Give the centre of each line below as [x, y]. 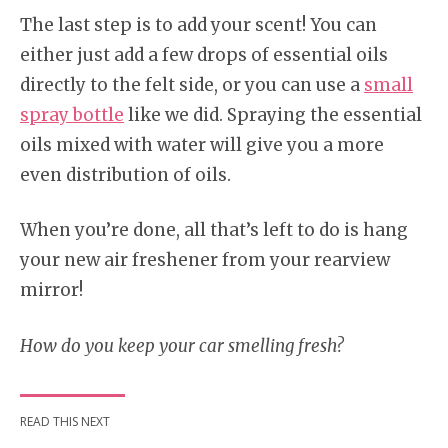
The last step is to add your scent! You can [198, 24]
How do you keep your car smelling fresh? [181, 345]
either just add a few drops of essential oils [204, 54]
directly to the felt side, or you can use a [192, 84]
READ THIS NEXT [65, 421]
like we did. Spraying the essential [273, 114]
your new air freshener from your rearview [205, 260]
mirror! [51, 290]
